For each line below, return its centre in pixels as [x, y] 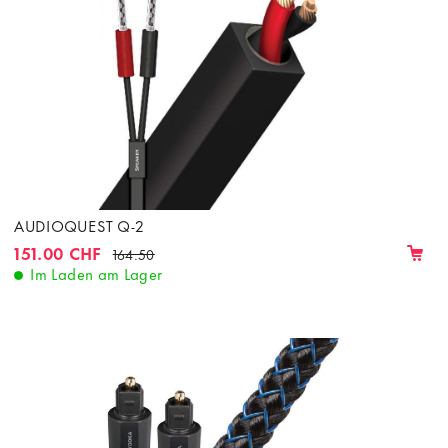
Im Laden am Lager [96, 272]
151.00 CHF [58, 251]
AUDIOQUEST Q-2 [79, 224]
